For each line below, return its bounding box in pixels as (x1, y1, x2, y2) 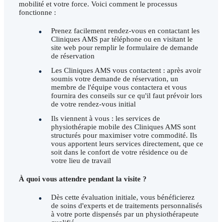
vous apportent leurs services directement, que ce (51, 140, 203, 148)
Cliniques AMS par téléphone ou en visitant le (51, 35, 193, 44)
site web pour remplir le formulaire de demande (51, 44, 198, 52)
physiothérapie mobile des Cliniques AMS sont (51, 123, 196, 131)
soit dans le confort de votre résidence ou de (51, 148, 188, 157)
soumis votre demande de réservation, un (51, 75, 178, 83)
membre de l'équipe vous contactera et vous (51, 83, 187, 92)
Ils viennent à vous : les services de (51, 114, 160, 123)
